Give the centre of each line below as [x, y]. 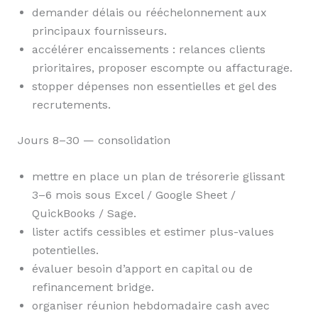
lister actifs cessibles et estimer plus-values [153, 232]
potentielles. [65, 251]
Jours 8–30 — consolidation [94, 140]
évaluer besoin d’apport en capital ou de [142, 269]
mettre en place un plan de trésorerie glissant [158, 177]
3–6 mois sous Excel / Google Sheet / [133, 195]
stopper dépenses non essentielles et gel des [154, 86]
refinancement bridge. [93, 287]
